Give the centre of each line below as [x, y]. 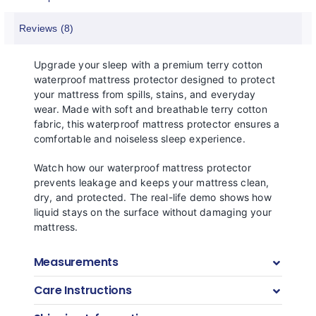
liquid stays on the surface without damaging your [152, 212]
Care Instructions [83, 291]
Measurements [76, 262]
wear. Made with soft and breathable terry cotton [150, 109]
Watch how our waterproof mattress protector [142, 168]
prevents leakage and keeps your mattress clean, [151, 183]
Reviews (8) [47, 28]
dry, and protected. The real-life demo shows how [152, 197]
